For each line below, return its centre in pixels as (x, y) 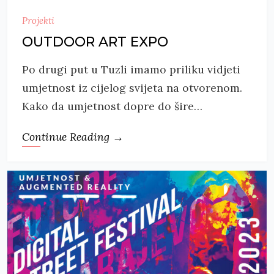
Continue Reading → (73, 137)
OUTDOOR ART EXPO (95, 42)
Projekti (38, 21)
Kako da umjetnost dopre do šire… (112, 106)
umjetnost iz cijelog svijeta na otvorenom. (132, 88)
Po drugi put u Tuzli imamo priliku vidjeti (131, 70)
